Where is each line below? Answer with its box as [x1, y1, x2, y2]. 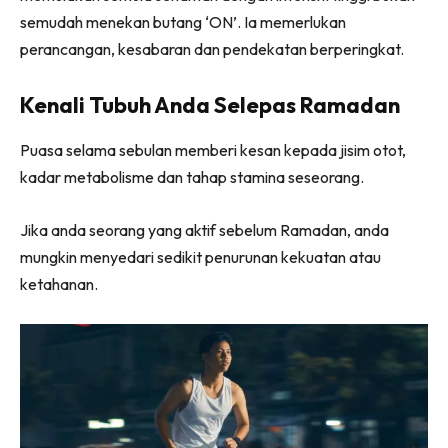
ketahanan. [20, 273, 98, 294]
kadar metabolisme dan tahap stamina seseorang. [20, 166, 364, 187]
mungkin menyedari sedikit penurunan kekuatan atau [20, 246, 381, 267]
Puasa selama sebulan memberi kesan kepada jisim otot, [20, 139, 406, 160]
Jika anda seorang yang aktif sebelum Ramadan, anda [20, 219, 389, 240]
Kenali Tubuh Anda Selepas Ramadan [20, 90, 400, 119]
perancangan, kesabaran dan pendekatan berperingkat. [20, 38, 404, 59]
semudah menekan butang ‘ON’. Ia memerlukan [20, 11, 346, 32]
